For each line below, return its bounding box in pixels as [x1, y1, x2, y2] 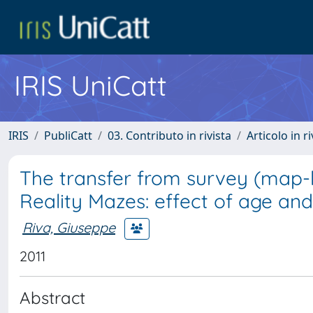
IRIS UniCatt [14, 68, 167, 103]
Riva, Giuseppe [22, 218, 115, 236]
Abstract [20, 287, 85, 308]
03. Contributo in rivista [108, 128, 231, 143]
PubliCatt [44, 128, 92, 143]
